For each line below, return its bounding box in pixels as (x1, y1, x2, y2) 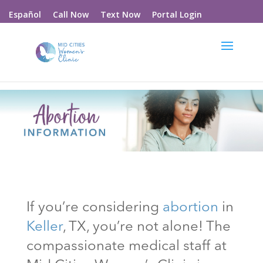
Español (8, 9, 41, 20)
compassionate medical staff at (26, 239, 227, 254)
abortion (162, 200, 218, 215)
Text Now (100, 8, 140, 20)
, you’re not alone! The (86, 220, 231, 234)
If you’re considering (26, 200, 163, 215)
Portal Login (151, 8, 202, 20)
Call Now (52, 8, 89, 20)
